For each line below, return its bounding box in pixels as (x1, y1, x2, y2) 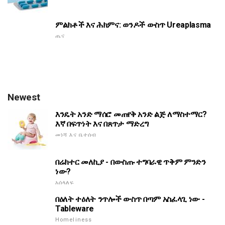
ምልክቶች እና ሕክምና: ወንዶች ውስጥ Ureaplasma (55, 20, 211, 30)
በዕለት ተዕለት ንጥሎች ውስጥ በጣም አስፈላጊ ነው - (55, 194, 205, 204)
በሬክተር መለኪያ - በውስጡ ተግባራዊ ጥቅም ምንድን (55, 157, 206, 167)
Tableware (55, 203, 94, 213)
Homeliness (55, 216, 92, 223)
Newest (8, 91, 40, 103)
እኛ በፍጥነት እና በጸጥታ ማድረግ (55, 119, 149, 129)
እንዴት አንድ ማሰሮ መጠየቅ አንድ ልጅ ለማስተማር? (55, 109, 207, 119)
